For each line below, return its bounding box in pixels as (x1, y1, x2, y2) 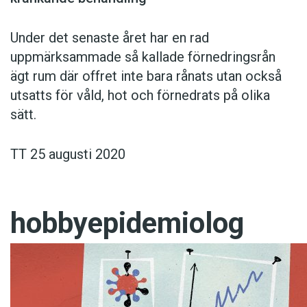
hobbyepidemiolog (10, 206, 244, 241)
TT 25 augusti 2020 (10, 146, 125, 163)
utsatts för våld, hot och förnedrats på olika (10, 87, 270, 104)
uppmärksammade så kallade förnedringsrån (10, 49, 275, 66)
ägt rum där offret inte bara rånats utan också (10, 68, 282, 85)
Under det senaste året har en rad (10, 29, 209, 47)
